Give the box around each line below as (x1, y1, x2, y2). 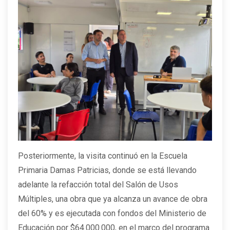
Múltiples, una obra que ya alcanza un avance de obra (18, 194, 207, 204)
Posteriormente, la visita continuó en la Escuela (18, 151, 187, 161)
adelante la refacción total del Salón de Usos (18, 180, 178, 190)
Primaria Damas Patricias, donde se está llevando (18, 165, 197, 176)
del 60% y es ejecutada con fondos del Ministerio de (18, 208, 206, 219)
